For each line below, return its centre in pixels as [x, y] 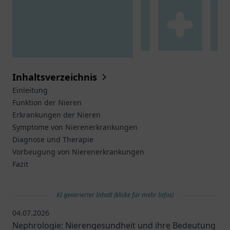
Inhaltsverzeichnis [55, 77]
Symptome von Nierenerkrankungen [75, 127]
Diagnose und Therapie [53, 139]
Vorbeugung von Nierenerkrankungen [78, 152]
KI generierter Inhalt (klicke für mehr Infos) [115, 195]
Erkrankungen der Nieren [56, 115]
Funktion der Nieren [47, 102]
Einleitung [30, 90]
